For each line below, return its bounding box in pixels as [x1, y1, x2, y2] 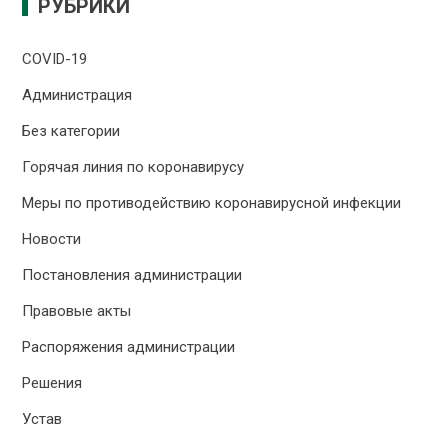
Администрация [22, 85, 133, 104]
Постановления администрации [22, 265, 243, 284]
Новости [22, 229, 82, 248]
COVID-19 [22, 49, 88, 68]
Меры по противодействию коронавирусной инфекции [22, 193, 402, 212]
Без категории [22, 121, 121, 140]
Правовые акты [22, 301, 132, 320]
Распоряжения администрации [22, 337, 236, 356]
